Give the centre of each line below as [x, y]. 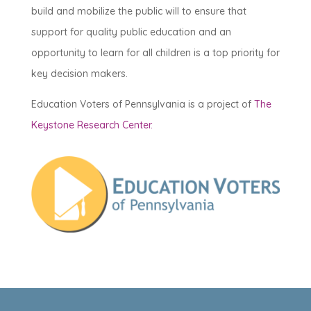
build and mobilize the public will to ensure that [138, 11]
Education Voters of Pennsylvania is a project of [142, 104]
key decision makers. [79, 74]
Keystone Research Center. [92, 125]
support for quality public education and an [131, 32]
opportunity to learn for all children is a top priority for [155, 53]
